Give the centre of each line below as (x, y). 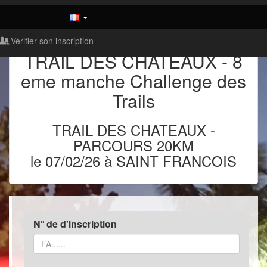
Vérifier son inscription (51, 40)
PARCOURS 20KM (133, 145)
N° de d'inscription (75, 224)
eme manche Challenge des (133, 81)
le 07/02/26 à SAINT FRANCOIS (133, 161)
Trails (133, 100)
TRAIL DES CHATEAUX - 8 (133, 61)
